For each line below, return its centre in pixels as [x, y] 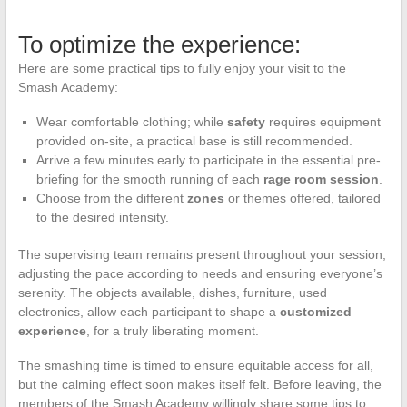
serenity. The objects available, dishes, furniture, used [172, 293]
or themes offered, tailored [302, 199]
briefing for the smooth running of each [149, 179]
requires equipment [323, 122]
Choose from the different [111, 199]
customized [315, 312]
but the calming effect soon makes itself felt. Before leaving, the [199, 385]
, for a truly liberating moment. [172, 331]
